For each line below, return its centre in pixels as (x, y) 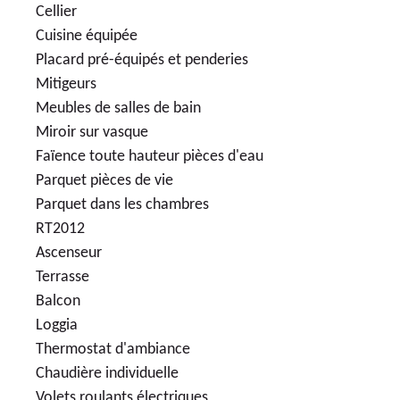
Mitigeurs (66, 84)
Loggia (57, 325)
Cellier (56, 12)
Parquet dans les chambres (122, 204)
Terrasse (62, 277)
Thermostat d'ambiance (113, 349)
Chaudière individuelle (107, 373)
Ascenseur (69, 253)
